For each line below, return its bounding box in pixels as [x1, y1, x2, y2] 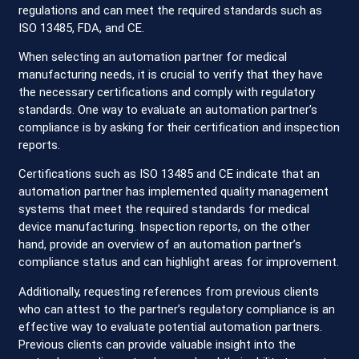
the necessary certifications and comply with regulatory [18, 84, 316, 99]
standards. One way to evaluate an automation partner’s [18, 102, 318, 117]
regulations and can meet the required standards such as [18, 2, 323, 18]
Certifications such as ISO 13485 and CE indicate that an [18, 167, 321, 182]
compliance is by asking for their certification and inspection [18, 119, 341, 135]
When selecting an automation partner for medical [18, 49, 288, 64]
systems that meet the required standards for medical [18, 202, 310, 217]
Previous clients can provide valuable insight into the [18, 337, 296, 352]
